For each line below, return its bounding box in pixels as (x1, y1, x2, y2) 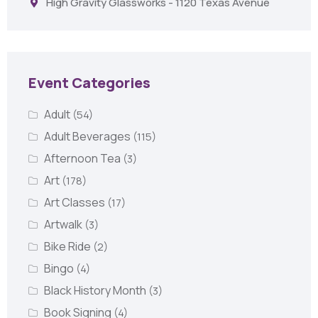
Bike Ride (43, 238, 93, 254)
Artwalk (43, 216, 84, 232)
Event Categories (28, 73, 150, 92)
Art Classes (43, 194, 107, 210)
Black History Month (43, 283, 148, 298)
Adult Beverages (43, 128, 133, 144)
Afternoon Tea (43, 150, 123, 166)
